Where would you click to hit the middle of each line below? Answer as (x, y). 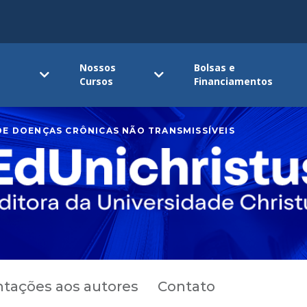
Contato (186, 286)
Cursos (97, 82)
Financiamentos (234, 82)
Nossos (98, 68)
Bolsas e (215, 68)
